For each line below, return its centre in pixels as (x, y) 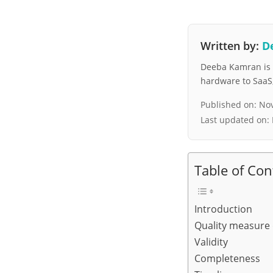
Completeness (227, 259)
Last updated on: (236, 120)
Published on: (230, 105)
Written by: (231, 46)
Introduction (223, 209)
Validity (211, 242)
